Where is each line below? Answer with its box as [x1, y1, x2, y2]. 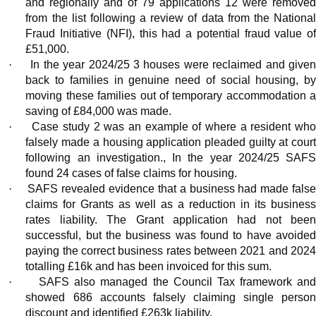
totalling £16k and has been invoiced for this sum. [25, 260, 272, 273]
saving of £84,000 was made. [25, 105, 172, 118]
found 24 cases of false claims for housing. [25, 167, 238, 180]
